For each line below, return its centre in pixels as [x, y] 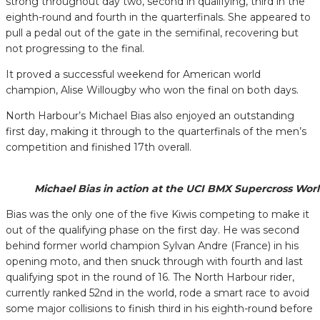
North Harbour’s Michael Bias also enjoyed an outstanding [150, 115]
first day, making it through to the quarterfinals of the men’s [156, 131]
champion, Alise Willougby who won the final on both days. [152, 90]
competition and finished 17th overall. [99, 147]
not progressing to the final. [75, 48]
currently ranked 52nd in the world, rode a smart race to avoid [157, 292]
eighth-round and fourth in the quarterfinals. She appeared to [158, 17]
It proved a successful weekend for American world [133, 74]
